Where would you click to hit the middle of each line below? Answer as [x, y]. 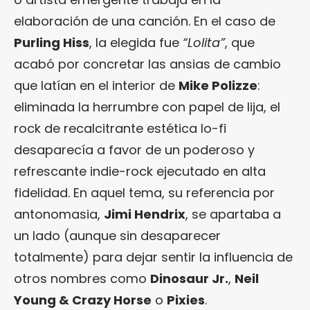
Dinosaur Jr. [189, 279]
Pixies [186, 300]
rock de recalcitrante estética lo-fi [120, 128]
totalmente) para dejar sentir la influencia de [153, 257]
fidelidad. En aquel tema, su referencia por [144, 193]
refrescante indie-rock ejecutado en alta [140, 171]
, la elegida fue [136, 43]
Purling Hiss [52, 43]
